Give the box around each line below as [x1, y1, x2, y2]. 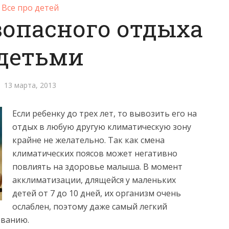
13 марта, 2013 [4, 80, 56, 90]
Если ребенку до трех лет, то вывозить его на [12, 108, 197, 119]
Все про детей [2, 2, 59, 13]
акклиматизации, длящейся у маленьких [12, 174, 176, 186]
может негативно [106, 148, 177, 159]
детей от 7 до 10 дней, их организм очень [12, 188, 181, 199]
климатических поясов [12, 148, 106, 159]
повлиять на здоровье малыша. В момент [12, 161, 182, 172]
